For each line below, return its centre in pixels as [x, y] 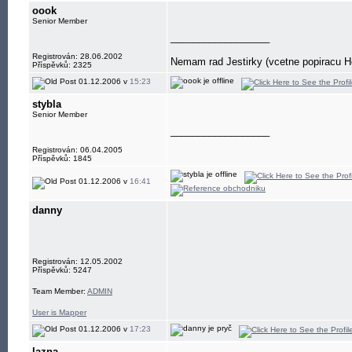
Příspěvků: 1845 [62, 158]
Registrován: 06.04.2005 [77, 150]
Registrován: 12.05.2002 [77, 261]
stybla [47, 104]
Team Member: [60, 291]
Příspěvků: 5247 [62, 270]
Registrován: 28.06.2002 [77, 56]
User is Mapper [59, 312]
